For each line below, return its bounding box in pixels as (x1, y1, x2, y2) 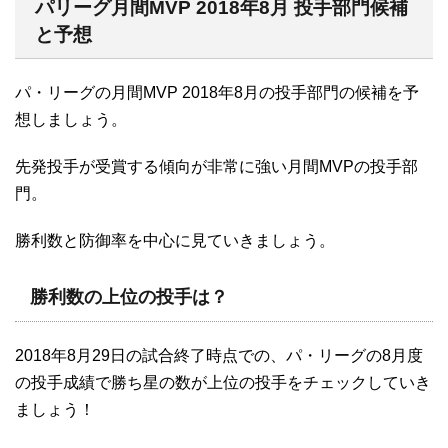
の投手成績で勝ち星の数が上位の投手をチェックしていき (15, 373, 431, 391)
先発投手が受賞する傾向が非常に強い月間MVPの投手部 (15, 157, 418, 175)
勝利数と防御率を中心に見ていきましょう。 (15, 231, 335, 249)
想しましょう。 (15, 110, 127, 128)
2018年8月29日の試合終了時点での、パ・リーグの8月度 (15, 346, 423, 364)
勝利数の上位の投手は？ (30, 286, 228, 307)
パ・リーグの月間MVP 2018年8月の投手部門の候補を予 (15, 83, 419, 101)
